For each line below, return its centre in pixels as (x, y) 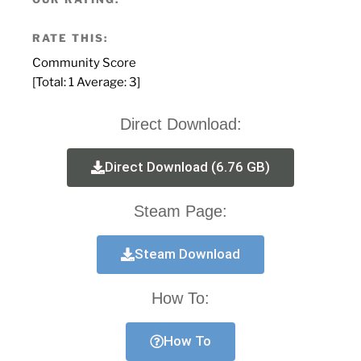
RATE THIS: (70, 37)
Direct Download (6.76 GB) (187, 166)
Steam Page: (180, 211)
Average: (102, 82)
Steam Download (187, 253)
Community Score (84, 62)
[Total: (50, 82)
